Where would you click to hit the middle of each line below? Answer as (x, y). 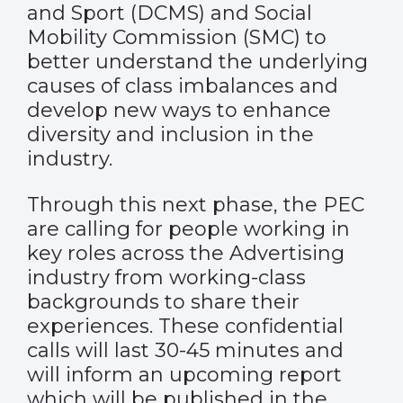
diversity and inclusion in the (170, 134)
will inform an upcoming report (184, 375)
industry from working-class (166, 278)
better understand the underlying (197, 62)
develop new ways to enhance (179, 110)
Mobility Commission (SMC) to (177, 37)
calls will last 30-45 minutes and (185, 350)
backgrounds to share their (163, 302)
